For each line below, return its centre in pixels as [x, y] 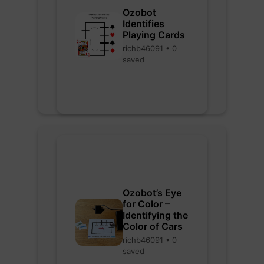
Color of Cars [153, 226]
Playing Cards [154, 34]
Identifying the [155, 215]
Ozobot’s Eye [152, 193]
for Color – [146, 204]
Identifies [143, 23]
